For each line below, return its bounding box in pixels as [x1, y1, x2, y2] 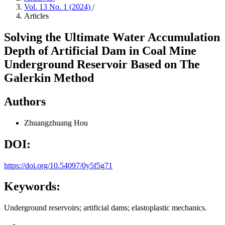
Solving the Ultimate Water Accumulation [4, 30, 220, 44]
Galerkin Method [4, 71, 94, 84]
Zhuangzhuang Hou [24, 118, 88, 127]
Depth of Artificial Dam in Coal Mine [4, 44, 196, 57]
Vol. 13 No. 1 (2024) [24, 3, 92, 11]
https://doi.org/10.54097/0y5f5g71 [4, 161, 113, 170]
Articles [24, 12, 49, 20]
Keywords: [4, 180, 60, 193]
